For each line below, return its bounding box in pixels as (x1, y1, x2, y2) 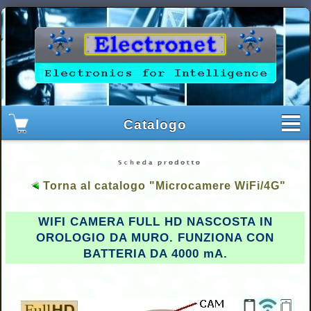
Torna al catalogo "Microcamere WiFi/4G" (40, 180, 287, 192)
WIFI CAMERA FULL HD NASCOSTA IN (37, 215, 273, 228)
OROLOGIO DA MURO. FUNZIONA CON (36, 231, 275, 244)
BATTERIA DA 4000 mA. (83, 247, 228, 260)
